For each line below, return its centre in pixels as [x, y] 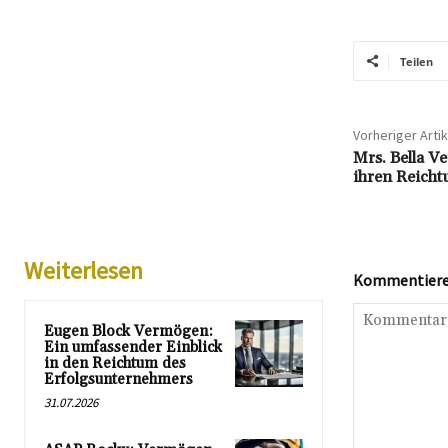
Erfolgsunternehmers [118, 379]
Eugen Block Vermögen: [128, 331]
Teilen [416, 61]
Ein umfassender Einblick [133, 347]
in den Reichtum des [115, 363]
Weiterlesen [83, 270]
